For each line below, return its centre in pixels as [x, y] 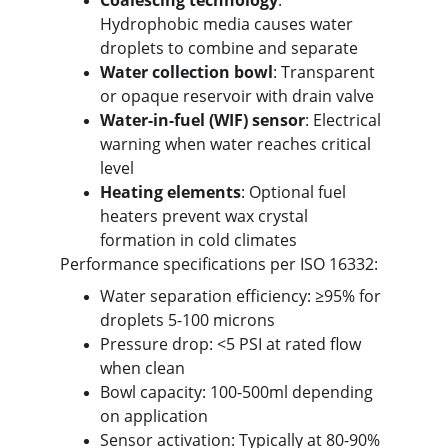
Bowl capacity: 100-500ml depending [238, 392]
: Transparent [326, 72]
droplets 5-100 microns [187, 320]
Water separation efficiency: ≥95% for [242, 296]
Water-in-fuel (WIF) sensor [202, 120]
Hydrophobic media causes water [228, 24]
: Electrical [345, 120]
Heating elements [170, 192]
